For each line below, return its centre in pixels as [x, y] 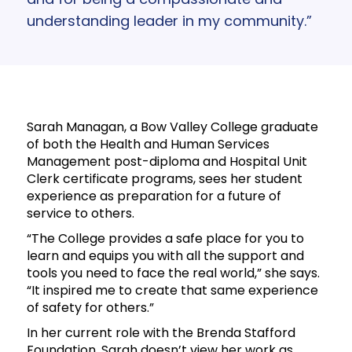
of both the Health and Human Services [148, 145]
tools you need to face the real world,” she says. [173, 273]
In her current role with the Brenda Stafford [161, 333]
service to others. [80, 214]
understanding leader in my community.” [169, 21]
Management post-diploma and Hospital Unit [167, 162]
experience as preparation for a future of [154, 196]
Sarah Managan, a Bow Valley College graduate [172, 127]
